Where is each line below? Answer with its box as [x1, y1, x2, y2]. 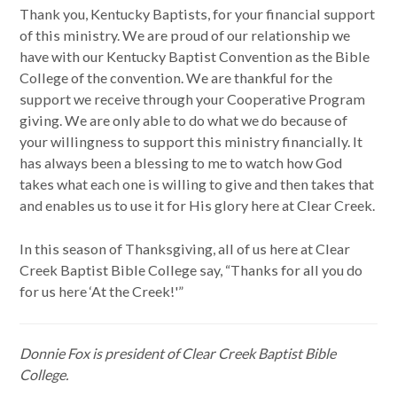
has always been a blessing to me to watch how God [19, 154, 343, 172]
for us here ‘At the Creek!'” [19, 282, 184, 300]
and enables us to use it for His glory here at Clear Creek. [19, 197, 376, 214]
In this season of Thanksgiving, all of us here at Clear [19, 239, 351, 257]
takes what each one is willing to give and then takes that [19, 175, 375, 193]
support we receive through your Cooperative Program [19, 90, 366, 108]
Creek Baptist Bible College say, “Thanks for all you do [19, 261, 363, 278]
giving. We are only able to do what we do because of [19, 112, 348, 129]
